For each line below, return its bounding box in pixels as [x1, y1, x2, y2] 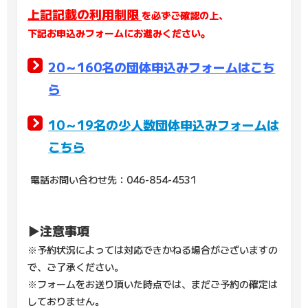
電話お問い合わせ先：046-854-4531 [27, 172, 197, 186]
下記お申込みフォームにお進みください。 [27, 25, 210, 40]
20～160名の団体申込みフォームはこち [48, 57, 276, 76]
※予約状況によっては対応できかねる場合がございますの [27, 242, 278, 256]
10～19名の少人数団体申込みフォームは [48, 115, 280, 133]
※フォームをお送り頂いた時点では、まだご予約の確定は [27, 276, 278, 291]
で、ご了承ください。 [27, 259, 124, 274]
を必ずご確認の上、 [142, 8, 228, 22]
